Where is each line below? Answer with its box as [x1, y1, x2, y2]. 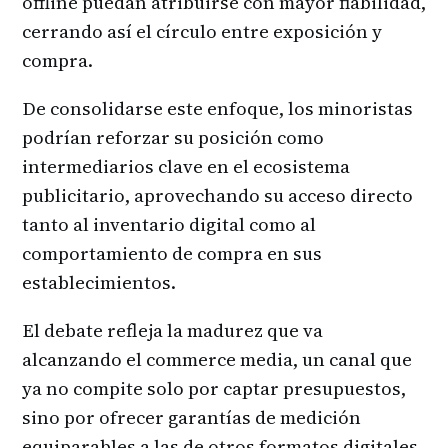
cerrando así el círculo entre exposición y [22, 18, 382, 44]
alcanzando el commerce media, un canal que [22, 347, 412, 373]
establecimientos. [22, 269, 176, 295]
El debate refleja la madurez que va [22, 318, 323, 344]
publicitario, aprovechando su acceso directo [22, 182, 413, 208]
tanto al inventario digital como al [22, 211, 316, 237]
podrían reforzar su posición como [22, 124, 324, 150]
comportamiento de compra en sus [22, 240, 322, 266]
